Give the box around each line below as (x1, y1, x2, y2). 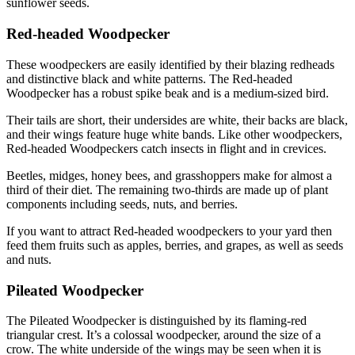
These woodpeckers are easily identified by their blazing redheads (6, 57, 334, 71)
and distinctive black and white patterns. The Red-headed (6, 71, 292, 86)
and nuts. (6, 252, 52, 266)
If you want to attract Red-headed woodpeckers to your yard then (6, 223, 332, 238)
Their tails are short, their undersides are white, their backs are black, (6, 113, 348, 127)
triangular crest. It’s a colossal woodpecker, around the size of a (6, 328, 321, 342)
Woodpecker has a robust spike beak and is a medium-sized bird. (6, 86, 329, 100)
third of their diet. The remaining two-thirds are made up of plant (6, 182, 328, 197)
